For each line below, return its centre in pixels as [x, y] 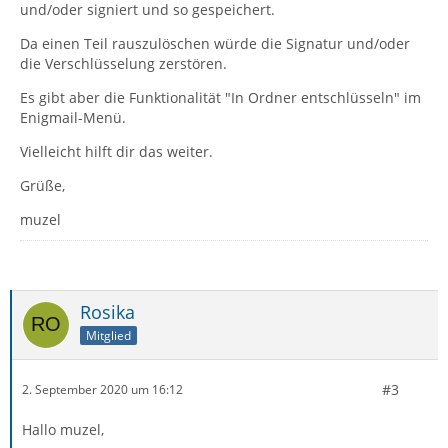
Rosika [107, 311]
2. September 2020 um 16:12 [102, 390]
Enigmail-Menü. [73, 117]
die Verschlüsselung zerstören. [123, 63]
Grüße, [42, 185]
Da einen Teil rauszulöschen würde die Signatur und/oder [215, 43]
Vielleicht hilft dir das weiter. [116, 151]
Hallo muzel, [63, 429]
